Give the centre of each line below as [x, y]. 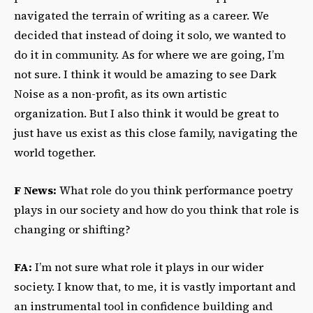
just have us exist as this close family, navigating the [156, 133]
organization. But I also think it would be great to [146, 114]
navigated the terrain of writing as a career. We [141, 16]
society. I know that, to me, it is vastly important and [155, 287]
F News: [37, 190]
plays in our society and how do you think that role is [156, 210]
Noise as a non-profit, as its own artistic [121, 94]
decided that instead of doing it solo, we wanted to [150, 35]
